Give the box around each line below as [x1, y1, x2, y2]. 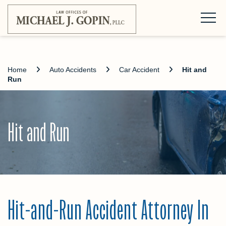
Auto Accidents [49, 66, 96, 74]
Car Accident [119, 66, 159, 74]
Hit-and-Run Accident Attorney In [8, 195, 210, 225]
